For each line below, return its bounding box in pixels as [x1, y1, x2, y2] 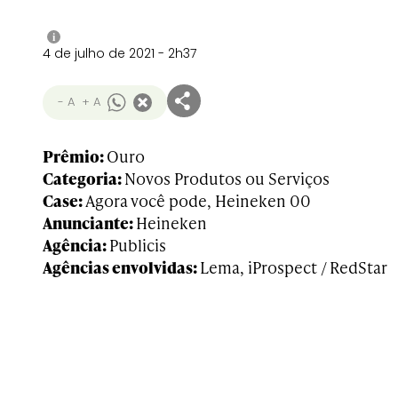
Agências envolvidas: [43, 256, 200, 278]
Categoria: [43, 167, 124, 189]
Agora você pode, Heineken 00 [85, 189, 311, 211]
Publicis [109, 234, 166, 256]
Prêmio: [43, 145, 107, 167]
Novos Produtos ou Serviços [124, 167, 330, 189]
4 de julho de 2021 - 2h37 [43, 44, 196, 62]
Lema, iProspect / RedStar [200, 256, 387, 278]
